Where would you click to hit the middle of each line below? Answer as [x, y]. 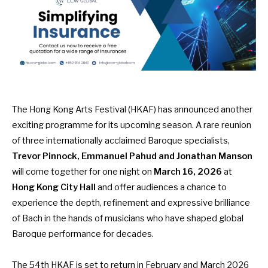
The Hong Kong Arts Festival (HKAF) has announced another [132, 110]
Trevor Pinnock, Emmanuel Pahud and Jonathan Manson [132, 156]
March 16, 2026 [188, 172]
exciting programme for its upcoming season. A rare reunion [132, 125]
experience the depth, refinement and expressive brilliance [131, 203]
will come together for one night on [83, 172]
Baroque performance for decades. [83, 234]
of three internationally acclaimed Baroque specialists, [121, 141]
